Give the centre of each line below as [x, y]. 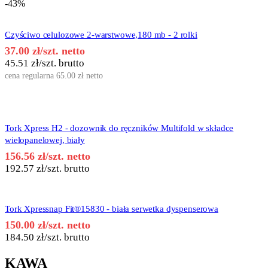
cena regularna [31, 76]
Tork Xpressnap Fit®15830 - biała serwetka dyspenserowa [112, 209]
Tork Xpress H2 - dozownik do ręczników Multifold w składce [119, 128]
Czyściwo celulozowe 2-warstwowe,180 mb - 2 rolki [101, 35]
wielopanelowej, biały [45, 140]
